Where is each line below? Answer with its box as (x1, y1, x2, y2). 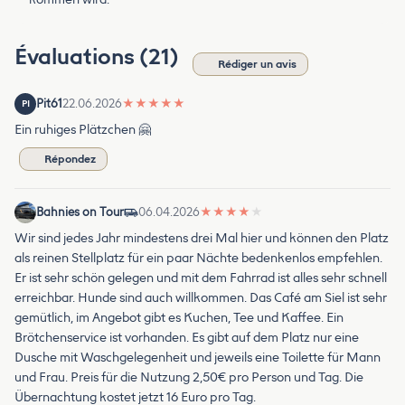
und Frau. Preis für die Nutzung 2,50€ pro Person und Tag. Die (14, 370, 363, 386)
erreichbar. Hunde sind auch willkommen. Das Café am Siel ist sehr (14, 290, 387, 306)
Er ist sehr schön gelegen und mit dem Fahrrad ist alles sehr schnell (14, 270, 387, 287)
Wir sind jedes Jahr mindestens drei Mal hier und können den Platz (14, 231, 389, 247)
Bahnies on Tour (36, 205, 124, 220)
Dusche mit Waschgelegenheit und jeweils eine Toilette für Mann (14, 350, 381, 366)
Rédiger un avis (218, 58, 297, 71)
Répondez (44, 153, 96, 166)
